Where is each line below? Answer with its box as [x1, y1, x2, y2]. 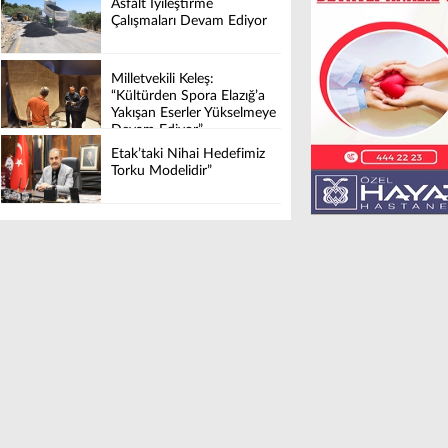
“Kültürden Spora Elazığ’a [111, 89, 265, 104]
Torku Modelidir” [111, 164, 212, 179]
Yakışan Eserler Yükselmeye [111, 106, 276, 121]
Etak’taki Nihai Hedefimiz [111, 147, 265, 162]
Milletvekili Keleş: [111, 72, 214, 87]
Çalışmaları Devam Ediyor [111, 14, 267, 29]
